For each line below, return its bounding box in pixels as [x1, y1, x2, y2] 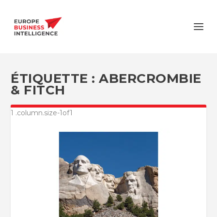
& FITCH [11, 82, 65, 98]
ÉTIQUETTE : [11, 71, 99, 86]
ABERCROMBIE [99, 71, 201, 86]
